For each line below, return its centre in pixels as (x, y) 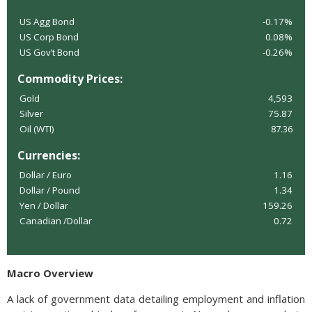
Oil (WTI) (37, 129)
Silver (31, 114)
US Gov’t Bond (49, 52)
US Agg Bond (47, 22)
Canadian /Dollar (56, 221)
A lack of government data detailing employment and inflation (156, 299)
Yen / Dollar (44, 205)
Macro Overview (50, 273)
